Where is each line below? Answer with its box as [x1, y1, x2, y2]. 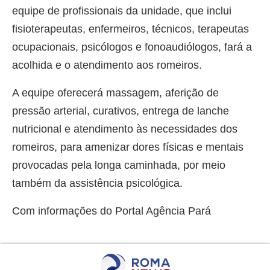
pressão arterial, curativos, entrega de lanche [12, 105, 229, 118]
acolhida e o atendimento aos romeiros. [12, 59, 202, 72]
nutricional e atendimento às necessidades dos [12, 123, 237, 136]
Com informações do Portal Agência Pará [12, 205, 211, 218]
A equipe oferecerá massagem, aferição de [12, 87, 219, 99]
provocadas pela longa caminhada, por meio [12, 159, 225, 172]
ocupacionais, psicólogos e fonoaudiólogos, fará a [12, 41, 252, 54]
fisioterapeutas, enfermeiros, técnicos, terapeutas [12, 23, 249, 36]
